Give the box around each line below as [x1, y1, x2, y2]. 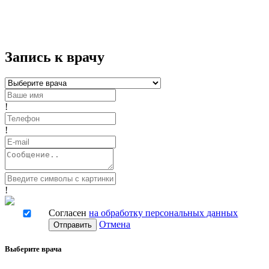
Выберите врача [5, 244, 62, 254]
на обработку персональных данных [89, 208, 238, 219]
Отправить [53, 220, 92, 230]
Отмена [99, 219, 131, 230]
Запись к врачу [5, 49, 104, 65]
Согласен [49, 208, 89, 219]
